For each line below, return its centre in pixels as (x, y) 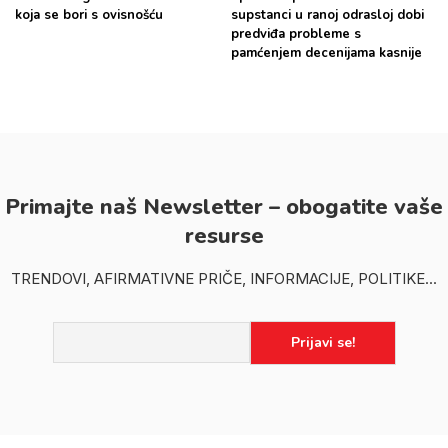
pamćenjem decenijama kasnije (326, 52)
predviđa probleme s (296, 33)
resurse (224, 235)
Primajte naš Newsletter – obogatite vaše (224, 206)
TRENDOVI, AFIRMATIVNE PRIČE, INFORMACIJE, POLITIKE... (224, 278)
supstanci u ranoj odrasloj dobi (327, 14)
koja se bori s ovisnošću (91, 14)
